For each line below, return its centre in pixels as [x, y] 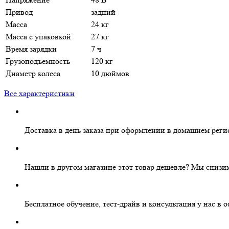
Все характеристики [39, 93]
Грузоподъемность [38, 61]
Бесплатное [44, 203]
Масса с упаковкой [38, 36]
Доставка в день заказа [64, 130]
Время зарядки [31, 49]
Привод [19, 12]
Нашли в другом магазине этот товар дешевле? [108, 167]
